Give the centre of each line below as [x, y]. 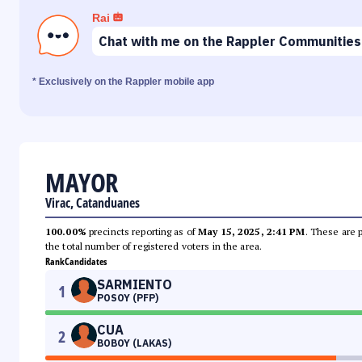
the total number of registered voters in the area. [154, 246]
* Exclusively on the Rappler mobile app [123, 82]
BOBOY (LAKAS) [134, 343]
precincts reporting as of [142, 232]
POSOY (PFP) [128, 298]
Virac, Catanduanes [93, 203]
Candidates [86, 262]
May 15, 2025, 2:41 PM [252, 232]
